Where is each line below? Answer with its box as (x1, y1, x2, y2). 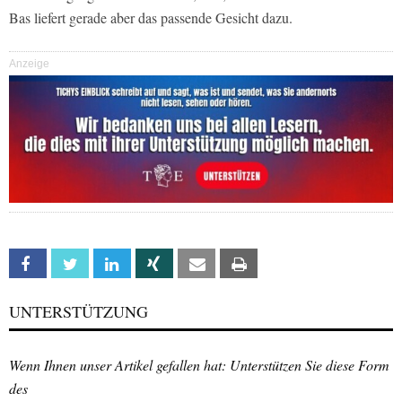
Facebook (45, 257, 98, 273)
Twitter (87, 257, 127, 273)
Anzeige (9, 57, 49, 71)
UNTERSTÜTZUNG (9, 301, 148, 323)
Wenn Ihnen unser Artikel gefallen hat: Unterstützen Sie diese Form (9, 355, 389, 375)
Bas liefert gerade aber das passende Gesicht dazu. (9, 8, 293, 28)
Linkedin (129, 257, 170, 273)
